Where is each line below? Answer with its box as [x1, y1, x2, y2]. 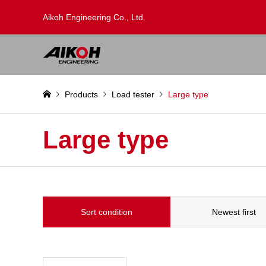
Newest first [212, 207, 256, 217]
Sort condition [81, 207, 132, 217]
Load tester [112, 89, 154, 99]
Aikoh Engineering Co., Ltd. [43, 12, 145, 22]
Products [65, 89, 98, 99]
